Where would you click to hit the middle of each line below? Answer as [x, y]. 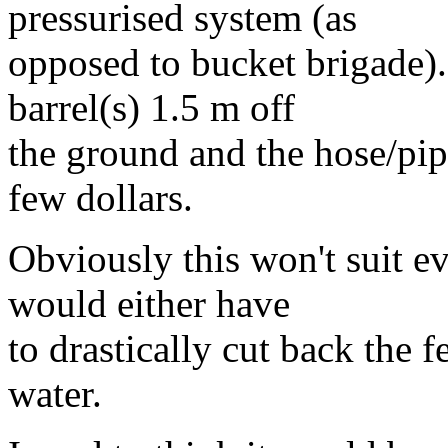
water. [55, 394]
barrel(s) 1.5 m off [151, 108]
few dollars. [100, 198]
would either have [149, 304]
